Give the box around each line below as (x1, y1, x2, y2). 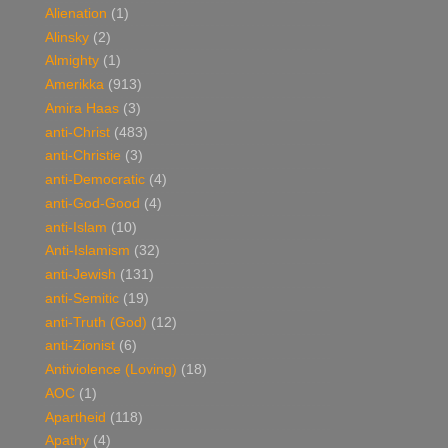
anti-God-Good (45, 195, 140, 211)
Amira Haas (45, 100, 119, 116)
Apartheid (45, 409, 106, 425)
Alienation (45, 5, 107, 21)
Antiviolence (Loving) (45, 362, 177, 378)
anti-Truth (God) (45, 314, 147, 330)
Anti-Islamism (45, 243, 130, 259)
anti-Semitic (45, 290, 119, 306)
